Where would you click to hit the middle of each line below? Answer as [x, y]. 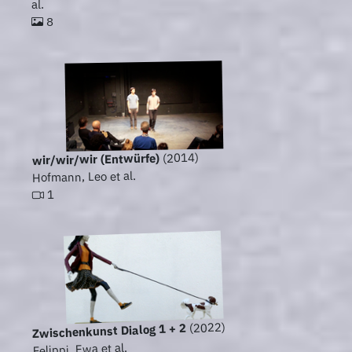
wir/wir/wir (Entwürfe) [95, 159]
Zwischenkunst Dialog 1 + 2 [109, 331]
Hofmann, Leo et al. [84, 177]
